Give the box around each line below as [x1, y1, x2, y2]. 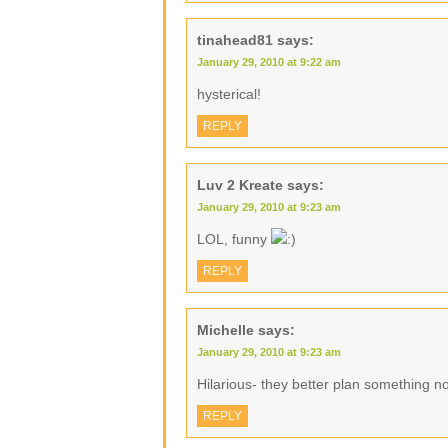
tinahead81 [197, 32, 273, 48]
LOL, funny [197, 231, 271, 247]
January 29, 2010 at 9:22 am [197, 56, 341, 68]
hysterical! [197, 86, 261, 102]
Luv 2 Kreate [197, 177, 283, 193]
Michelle [197, 322, 254, 338]
